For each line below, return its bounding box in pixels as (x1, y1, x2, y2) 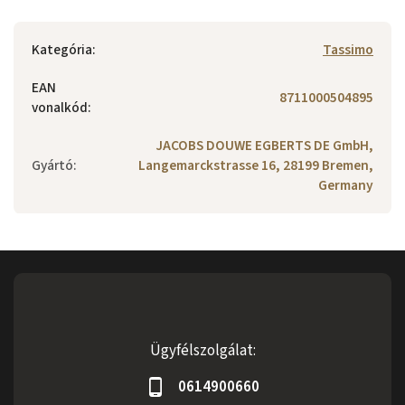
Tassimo (323, 40, 373, 60)
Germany (318, 175, 373, 195)
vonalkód (32, 98, 88, 118)
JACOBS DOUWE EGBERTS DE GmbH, (155, 136, 373, 155)
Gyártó (32, 155, 73, 175)
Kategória (32, 40, 92, 60)
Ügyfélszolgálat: (149, 340, 256, 362)
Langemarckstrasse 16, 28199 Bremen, (138, 155, 373, 175)
